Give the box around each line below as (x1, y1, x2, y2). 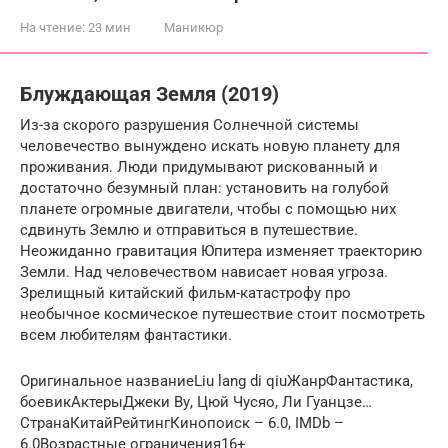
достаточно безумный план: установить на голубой (20, 178, 389, 197)
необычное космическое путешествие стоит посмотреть (20, 304, 425, 323)
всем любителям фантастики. (20, 325, 232, 344)
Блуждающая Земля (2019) (20, 83, 279, 106)
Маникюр (164, 20, 223, 35)
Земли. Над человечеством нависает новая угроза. (20, 262, 388, 281)
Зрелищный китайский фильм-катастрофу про (20, 283, 351, 302)
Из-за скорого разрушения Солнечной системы (20, 115, 359, 134)
